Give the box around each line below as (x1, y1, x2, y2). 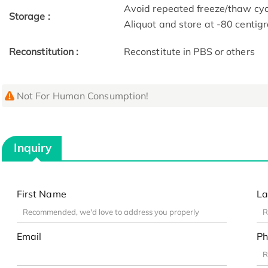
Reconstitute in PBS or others (123, 45, 255, 58)
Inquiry (14, 141, 52, 156)
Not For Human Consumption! (16, 90, 149, 102)
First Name (16, 187, 66, 200)
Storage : (8, 10, 50, 23)
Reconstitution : (8, 45, 79, 58)
